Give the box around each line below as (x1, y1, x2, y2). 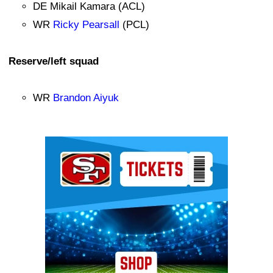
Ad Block (45, 139, 86, 151)
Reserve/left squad (9, 55, 99, 67)
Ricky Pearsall (53, 18, 119, 30)
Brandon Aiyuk (53, 91, 119, 104)
